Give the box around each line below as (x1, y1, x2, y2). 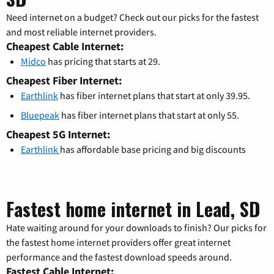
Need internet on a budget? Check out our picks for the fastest (6, 10, 259, 23)
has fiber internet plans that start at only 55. (59, 108, 239, 121)
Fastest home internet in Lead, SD (6, 194, 260, 223)
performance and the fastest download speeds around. (6, 250, 232, 263)
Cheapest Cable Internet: (6, 39, 124, 53)
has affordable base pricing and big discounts (60, 143, 246, 155)
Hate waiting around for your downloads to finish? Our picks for (6, 221, 267, 234)
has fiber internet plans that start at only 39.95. (58, 89, 250, 102)
